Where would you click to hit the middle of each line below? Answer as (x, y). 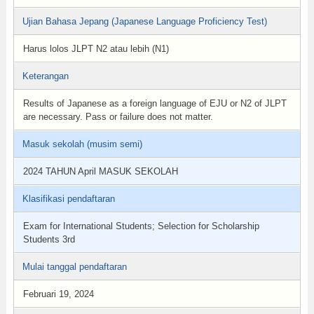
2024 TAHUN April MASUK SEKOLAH (100, 171)
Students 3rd (49, 239)
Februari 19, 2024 (58, 294)
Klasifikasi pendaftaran (68, 199)
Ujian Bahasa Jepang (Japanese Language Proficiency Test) (144, 21)
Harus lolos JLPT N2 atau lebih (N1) (96, 49)
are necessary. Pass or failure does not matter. (118, 117)
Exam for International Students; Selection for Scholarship (141, 226)
